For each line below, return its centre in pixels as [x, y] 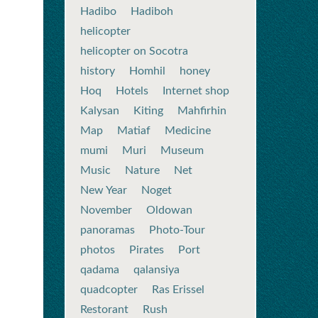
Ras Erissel [178, 290]
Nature [142, 170]
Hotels [132, 91]
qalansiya [157, 270]
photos [98, 250]
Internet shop [196, 91]
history [98, 71]
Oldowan [169, 210]
